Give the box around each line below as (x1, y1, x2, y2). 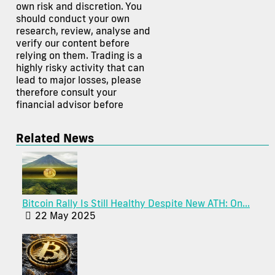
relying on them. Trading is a (16, 49, 142, 62)
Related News (16, 130, 94, 146)
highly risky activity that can (16, 61, 144, 74)
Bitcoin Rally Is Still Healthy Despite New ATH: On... (22, 197, 250, 210)
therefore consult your (16, 86, 117, 99)
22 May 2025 (34, 209, 96, 222)
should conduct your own (16, 12, 130, 25)
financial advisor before (16, 98, 123, 111)
